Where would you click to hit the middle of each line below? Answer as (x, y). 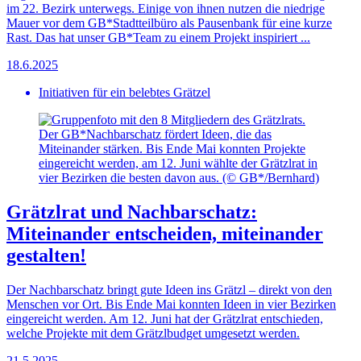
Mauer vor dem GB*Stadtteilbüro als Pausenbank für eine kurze (169, 23)
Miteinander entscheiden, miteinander (165, 234)
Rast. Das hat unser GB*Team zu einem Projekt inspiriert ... (158, 38)
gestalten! (46, 256)
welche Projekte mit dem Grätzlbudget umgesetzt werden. (153, 334)
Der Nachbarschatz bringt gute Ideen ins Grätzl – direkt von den (169, 290)
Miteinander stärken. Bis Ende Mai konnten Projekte (172, 149)
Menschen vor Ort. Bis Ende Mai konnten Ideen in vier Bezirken (171, 305)
